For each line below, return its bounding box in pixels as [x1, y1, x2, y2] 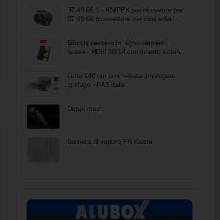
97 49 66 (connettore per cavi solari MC [67, 14, 187, 23]
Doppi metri [67, 105, 102, 113]
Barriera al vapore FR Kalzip [67, 137, 152, 146]
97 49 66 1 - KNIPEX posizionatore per [67, 5, 184, 14]
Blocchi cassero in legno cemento [67, 38, 168, 47]
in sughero [67, 56, 99, 64]
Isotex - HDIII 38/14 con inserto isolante [67, 47, 186, 55]
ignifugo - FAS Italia [67, 81, 126, 89]
